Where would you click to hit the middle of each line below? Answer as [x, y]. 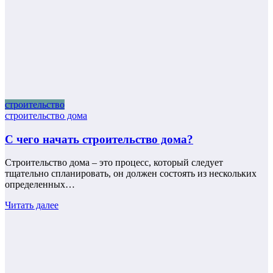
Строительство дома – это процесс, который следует [114, 163]
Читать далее [32, 205]
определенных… [40, 185]
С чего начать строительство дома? [99, 139]
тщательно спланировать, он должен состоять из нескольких [131, 174]
